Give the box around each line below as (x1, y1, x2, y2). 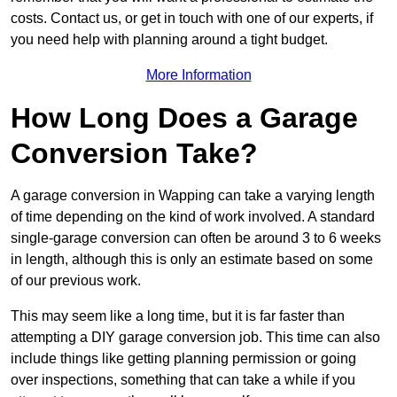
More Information (145, 66, 252, 82)
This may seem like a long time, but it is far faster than (11, 307, 345, 323)
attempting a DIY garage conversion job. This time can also (11, 329, 380, 345)
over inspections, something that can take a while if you (11, 371, 355, 387)
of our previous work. (11, 272, 141, 288)
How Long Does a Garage (11, 101, 358, 134)
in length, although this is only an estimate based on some (11, 251, 373, 267)
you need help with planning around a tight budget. (11, 31, 328, 47)
